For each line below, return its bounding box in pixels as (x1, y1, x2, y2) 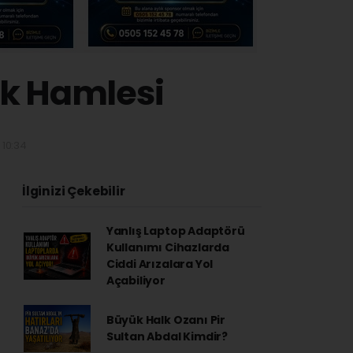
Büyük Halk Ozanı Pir (106, 311, 225, 328)
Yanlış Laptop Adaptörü (106, 222, 245, 239)
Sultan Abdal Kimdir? (106, 328, 228, 344)
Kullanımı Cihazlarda (106, 239, 229, 255)
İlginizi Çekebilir (22, 182, 125, 199)
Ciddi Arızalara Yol (106, 255, 214, 272)
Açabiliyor (106, 272, 165, 288)
